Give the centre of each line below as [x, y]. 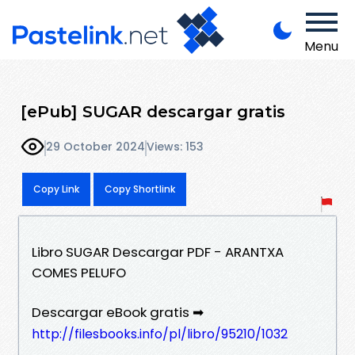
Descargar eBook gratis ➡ [118, 312]
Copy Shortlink [140, 189]
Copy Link [56, 189]
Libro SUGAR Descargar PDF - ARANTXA [158, 252]
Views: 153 [175, 147]
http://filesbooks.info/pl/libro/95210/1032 [160, 334]
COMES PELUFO [79, 272]
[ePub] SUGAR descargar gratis [153, 111]
